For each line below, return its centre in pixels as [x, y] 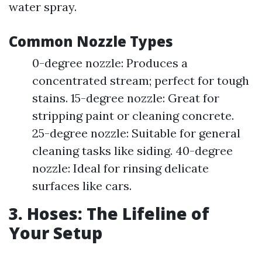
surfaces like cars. [82, 186]
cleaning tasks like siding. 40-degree [132, 151]
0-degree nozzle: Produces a [110, 63]
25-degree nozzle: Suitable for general [136, 133]
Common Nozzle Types [91, 41]
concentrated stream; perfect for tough [141, 80]
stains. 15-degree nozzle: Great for [126, 98]
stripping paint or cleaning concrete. [133, 116]
